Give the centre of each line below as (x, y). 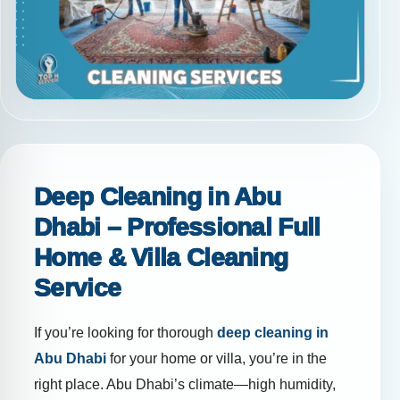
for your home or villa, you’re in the (217, 359)
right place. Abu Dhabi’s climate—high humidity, (185, 385)
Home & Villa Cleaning (161, 258)
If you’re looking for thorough (125, 333)
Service (78, 288)
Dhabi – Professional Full (177, 228)
